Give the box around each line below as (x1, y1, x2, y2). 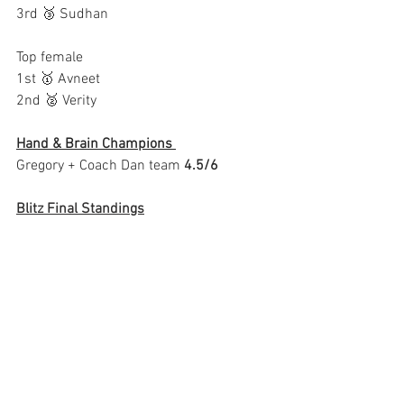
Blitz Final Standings (16, 200, 144, 218)
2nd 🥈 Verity (16, 92, 96, 110)
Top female (16, 49, 83, 67)
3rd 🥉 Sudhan (16, 5, 108, 23)
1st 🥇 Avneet (16, 70, 100, 88)
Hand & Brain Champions (16, 135, 176, 153)
